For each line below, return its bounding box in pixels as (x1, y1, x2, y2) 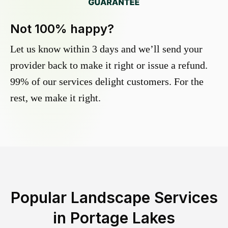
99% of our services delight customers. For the (10, 76, 204, 88)
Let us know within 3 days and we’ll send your (10, 43, 203, 55)
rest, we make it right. (10, 92, 101, 104)
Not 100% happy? (10, 21, 114, 37)
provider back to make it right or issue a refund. (10, 60, 208, 71)
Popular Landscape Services (10, 188, 218, 207)
